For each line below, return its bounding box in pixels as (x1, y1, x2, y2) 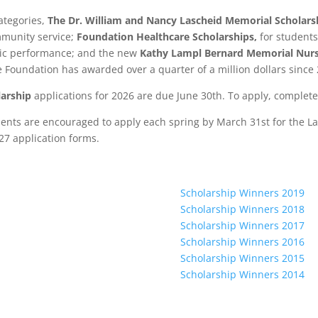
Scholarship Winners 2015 (180, 251, 305, 265)
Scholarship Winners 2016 (180, 235, 305, 249)
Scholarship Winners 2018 (180, 202, 305, 216)
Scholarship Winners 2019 (180, 186, 305, 200)
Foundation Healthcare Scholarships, (77, 30, 261, 44)
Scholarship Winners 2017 (180, 219, 305, 233)
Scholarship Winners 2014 (180, 268, 305, 282)
